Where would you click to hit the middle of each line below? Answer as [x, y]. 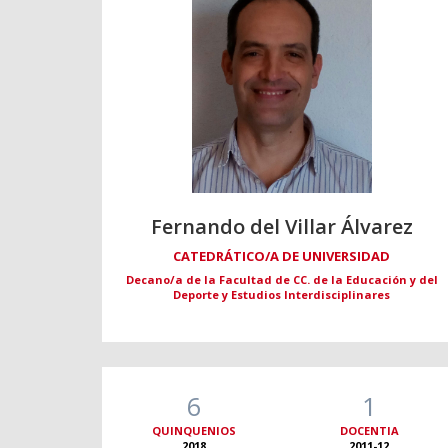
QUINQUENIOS [194, 431]
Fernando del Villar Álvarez [281, 227]
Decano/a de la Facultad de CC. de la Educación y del [281, 280]
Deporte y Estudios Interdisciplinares [282, 295]
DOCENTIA [369, 431]
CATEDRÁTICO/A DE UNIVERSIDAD [282, 256]
